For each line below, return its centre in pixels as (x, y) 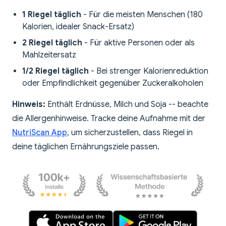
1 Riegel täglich (52, 15)
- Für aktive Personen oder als (138, 43)
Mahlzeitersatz (49, 55)
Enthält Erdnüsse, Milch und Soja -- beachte (127, 105)
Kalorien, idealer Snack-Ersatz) (78, 27)
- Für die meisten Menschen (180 (142, 15)
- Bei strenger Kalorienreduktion (149, 71)
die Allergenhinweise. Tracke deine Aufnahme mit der (109, 119)
